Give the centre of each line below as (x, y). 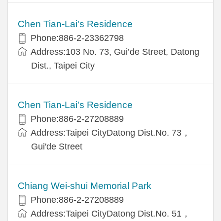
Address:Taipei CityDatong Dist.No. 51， (110, 213)
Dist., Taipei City (63, 65)
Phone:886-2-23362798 (77, 38)
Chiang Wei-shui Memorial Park (85, 185)
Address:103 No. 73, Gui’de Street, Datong (115, 52)
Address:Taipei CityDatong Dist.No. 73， (110, 132)
